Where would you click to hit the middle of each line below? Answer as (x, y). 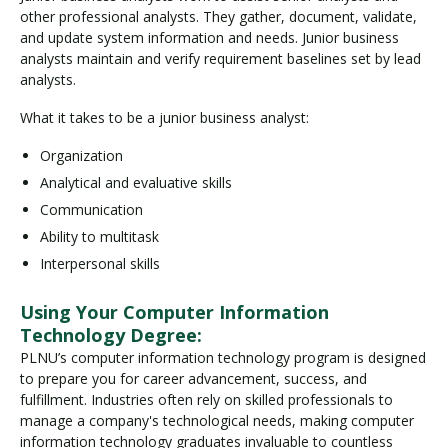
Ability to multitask (99, 236)
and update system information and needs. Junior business (209, 37)
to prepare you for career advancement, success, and (193, 378)
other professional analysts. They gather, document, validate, (218, 16)
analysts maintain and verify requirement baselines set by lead (220, 58)
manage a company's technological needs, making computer (217, 420)
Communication (91, 209)
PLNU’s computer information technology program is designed (223, 357)
